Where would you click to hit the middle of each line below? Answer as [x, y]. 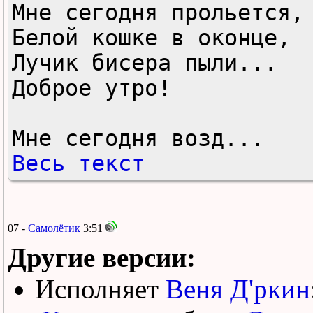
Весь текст [78, 163]
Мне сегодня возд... [138, 138]
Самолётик [54, 228]
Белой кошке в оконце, [158, 37]
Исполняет [100, 289]
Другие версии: [102, 257]
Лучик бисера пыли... [151, 63]
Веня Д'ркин [238, 289]
